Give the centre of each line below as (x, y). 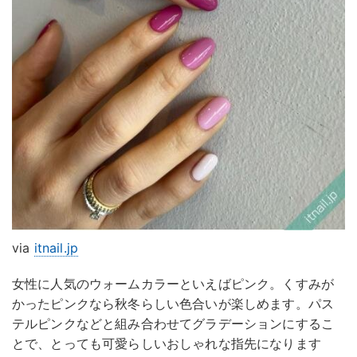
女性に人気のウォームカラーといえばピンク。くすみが (173, 284)
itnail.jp (56, 248)
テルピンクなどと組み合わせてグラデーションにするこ (173, 324)
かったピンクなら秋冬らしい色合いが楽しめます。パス (173, 304)
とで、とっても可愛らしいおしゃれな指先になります (167, 344)
